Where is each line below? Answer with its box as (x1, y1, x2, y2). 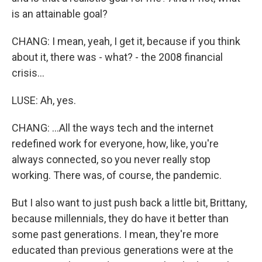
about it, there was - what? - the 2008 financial (12, 51, 223, 63)
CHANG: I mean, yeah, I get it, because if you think (12, 35, 240, 47)
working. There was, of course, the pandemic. (12, 169, 222, 181)
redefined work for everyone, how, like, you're (12, 137, 219, 150)
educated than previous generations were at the (12, 244, 233, 256)
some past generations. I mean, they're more (12, 228, 219, 240)
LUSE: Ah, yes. (12, 94, 76, 106)
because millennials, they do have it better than (12, 212, 229, 225)
